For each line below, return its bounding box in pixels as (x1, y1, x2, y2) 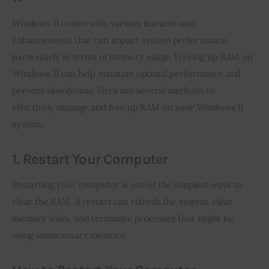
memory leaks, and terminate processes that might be (12, 212, 236, 224)
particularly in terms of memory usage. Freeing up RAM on (12, 50, 255, 62)
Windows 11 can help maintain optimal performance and (12, 67, 244, 79)
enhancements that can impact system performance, (12, 34, 231, 46)
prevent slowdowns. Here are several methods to (12, 84, 217, 96)
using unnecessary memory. (12, 229, 127, 241)
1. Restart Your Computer (12, 151, 168, 168)
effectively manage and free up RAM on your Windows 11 (12, 101, 246, 113)
